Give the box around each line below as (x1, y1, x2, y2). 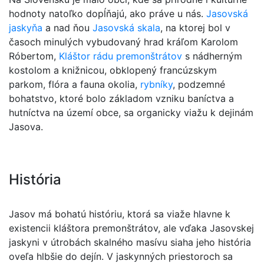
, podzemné (173, 78, 225, 90)
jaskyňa (9, 21, 42, 34)
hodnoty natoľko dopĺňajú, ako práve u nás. (9, 7, 206, 19)
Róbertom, (9, 49, 59, 62)
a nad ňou (42, 21, 93, 34)
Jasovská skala (93, 21, 160, 34)
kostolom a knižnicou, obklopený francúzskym (9, 64, 217, 76)
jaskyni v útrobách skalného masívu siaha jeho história (9, 236, 251, 248)
